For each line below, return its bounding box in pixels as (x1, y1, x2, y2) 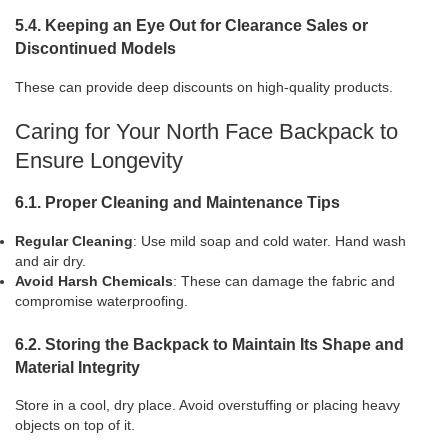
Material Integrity (15, 358, 140, 376)
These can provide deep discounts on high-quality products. (15, 78, 393, 95)
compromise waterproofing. (15, 292, 188, 309)
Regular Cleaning (15, 232, 133, 249)
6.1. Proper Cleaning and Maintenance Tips (15, 193, 340, 212)
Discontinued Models (15, 39, 176, 58)
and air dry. (15, 252, 86, 269)
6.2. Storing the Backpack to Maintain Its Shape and (15, 335, 404, 353)
